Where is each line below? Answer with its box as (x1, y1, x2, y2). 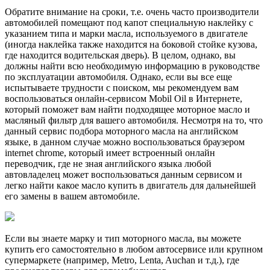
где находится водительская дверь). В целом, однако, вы (5, 49, 236, 60)
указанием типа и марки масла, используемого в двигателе (5, 28, 248, 39)
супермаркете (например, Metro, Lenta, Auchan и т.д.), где (5, 254, 239, 265)
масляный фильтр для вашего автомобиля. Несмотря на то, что (5, 115, 263, 125)
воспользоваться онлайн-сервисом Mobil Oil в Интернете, (5, 93, 242, 104)
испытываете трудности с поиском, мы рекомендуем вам (5, 82, 239, 93)
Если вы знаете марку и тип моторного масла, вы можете (5, 233, 241, 243)
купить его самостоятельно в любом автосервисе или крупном (5, 243, 263, 254)
